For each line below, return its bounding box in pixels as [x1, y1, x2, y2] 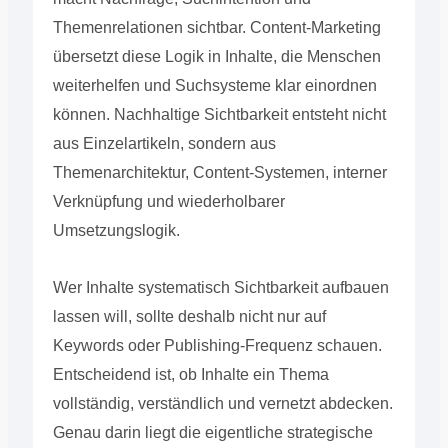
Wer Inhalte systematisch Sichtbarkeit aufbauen [52, 278, 389, 296]
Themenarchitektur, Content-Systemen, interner [52, 163, 387, 181]
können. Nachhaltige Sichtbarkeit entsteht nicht [52, 105, 386, 123]
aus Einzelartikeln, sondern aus [52, 134, 276, 152]
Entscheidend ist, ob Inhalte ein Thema [52, 365, 329, 383]
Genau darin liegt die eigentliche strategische [52, 423, 373, 441]
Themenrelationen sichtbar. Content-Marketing [52, 18, 381, 36]
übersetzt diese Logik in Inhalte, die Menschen [52, 47, 381, 65]
